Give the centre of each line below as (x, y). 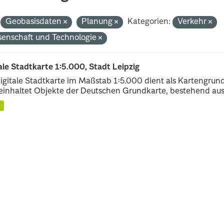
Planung (98, 22)
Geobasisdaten (35, 22)
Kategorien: (149, 22)
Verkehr (193, 22)
